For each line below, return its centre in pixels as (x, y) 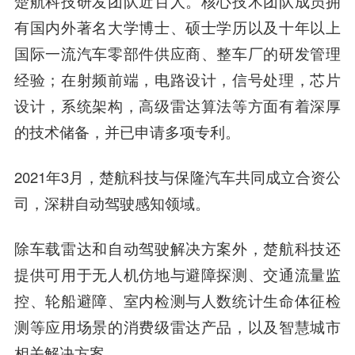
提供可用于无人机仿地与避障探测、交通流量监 (177, 274)
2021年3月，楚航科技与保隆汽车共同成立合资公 (177, 176)
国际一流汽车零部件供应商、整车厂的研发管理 (177, 53)
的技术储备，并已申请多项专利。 (127, 131)
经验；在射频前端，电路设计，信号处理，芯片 (177, 79)
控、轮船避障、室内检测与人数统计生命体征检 (177, 300)
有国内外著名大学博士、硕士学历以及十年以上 (177, 27)
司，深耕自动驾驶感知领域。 (112, 202)
